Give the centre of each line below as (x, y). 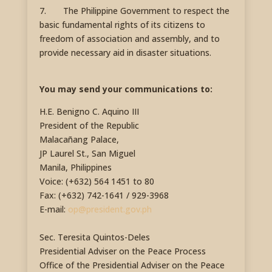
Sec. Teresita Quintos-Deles (94, 237)
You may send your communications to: (126, 89)
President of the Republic (89, 126)
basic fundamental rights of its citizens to (122, 25)
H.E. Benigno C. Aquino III (89, 112)
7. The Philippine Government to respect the (134, 11)
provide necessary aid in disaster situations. (125, 53)
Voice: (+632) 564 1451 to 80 (97, 182)
